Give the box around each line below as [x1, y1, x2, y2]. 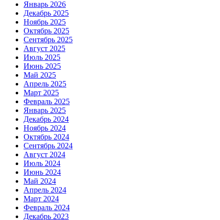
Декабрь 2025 [24, 9, 69, 18]
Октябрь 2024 [24, 133, 69, 141]
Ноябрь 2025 [24, 18, 66, 27]
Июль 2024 [24, 159, 60, 168]
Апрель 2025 [24, 80, 66, 88]
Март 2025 [24, 88, 59, 97]
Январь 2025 [24, 106, 66, 115]
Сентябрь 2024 [24, 141, 73, 150]
